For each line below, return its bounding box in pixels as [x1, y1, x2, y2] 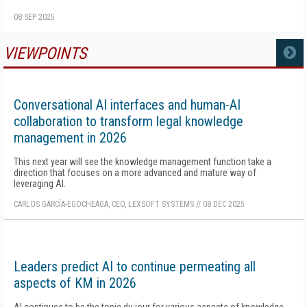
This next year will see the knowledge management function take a [14, 156, 271, 167]
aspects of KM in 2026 [14, 275, 136, 291]
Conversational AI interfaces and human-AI [14, 97, 241, 113]
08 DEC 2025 [203, 199, 245, 209]
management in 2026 [14, 130, 127, 146]
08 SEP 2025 [14, 12, 55, 22]
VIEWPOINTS [3, 44, 86, 63]
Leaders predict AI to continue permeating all [14, 258, 256, 275]
